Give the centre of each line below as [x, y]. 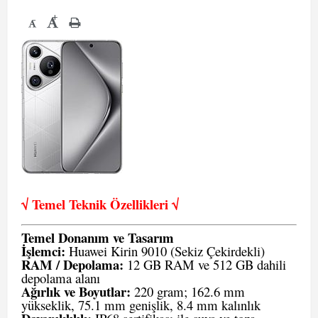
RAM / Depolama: [72, 264]
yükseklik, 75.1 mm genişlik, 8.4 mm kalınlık [141, 305]
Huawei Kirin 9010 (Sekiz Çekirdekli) [165, 251]
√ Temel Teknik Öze [77, 204]
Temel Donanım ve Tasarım [98, 237]
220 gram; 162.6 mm [188, 291]
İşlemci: [43, 251]
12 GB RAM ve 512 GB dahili [205, 264]
